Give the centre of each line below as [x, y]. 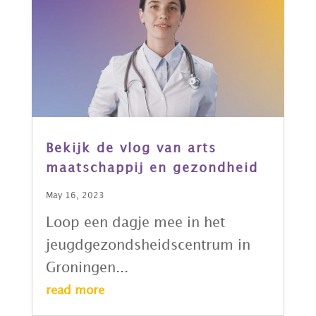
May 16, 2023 [75, 195]
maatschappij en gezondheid [152, 168]
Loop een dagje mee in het [135, 223]
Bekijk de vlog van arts [131, 148]
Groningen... [87, 268]
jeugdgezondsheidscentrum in [148, 245]
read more [75, 290]
